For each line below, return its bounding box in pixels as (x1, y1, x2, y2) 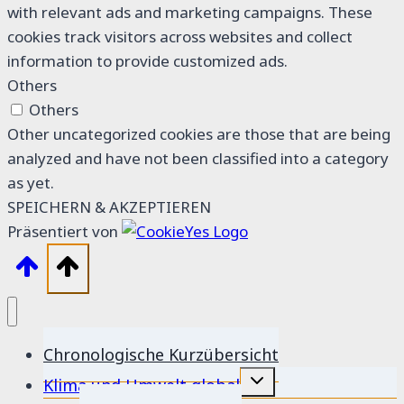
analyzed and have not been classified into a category (7, 148, 389, 170)
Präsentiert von (7, 221, 122, 243)
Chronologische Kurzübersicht (43, 344, 279, 366)
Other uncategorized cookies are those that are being (7, 124, 390, 145)
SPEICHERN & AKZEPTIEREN (7, 197, 211, 218)
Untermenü (245, 369, 302, 383)
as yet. (7, 172, 54, 194)
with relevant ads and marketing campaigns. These (7, 2, 372, 23)
